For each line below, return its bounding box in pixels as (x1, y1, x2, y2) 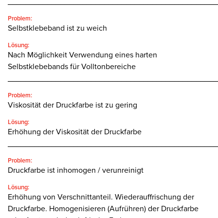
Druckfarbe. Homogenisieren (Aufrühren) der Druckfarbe (8, 204, 199, 214)
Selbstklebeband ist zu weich (8, 23, 107, 34)
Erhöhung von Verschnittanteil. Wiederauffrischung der (8, 192, 194, 202)
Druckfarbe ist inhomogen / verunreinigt (8, 165, 144, 176)
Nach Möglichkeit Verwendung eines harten (8, 50, 157, 60)
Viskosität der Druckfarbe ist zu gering (8, 100, 137, 110)
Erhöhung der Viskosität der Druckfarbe (8, 127, 142, 137)
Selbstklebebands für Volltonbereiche (8, 62, 136, 72)
